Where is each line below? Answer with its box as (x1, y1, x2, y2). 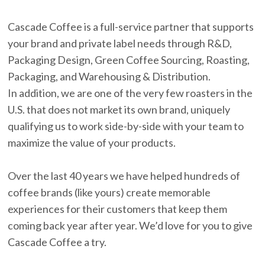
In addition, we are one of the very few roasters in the (8, 86, 253, 100)
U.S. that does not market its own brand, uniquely (8, 103, 231, 117)
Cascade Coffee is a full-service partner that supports (8, 20, 254, 34)
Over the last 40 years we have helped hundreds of (8, 169, 241, 183)
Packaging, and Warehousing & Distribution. (8, 70, 211, 83)
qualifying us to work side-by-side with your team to (8, 119, 244, 133)
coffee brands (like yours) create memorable (8, 186, 211, 199)
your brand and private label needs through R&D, (8, 37, 232, 50)
